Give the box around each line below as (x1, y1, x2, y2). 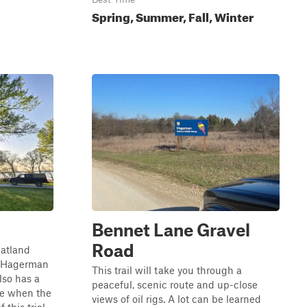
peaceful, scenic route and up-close (92, 278, 258, 291)
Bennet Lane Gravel (92, 219, 250, 240)
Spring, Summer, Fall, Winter (92, 6, 254, 25)
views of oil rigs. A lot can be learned (92, 293, 261, 305)
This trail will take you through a (92, 264, 242, 276)
